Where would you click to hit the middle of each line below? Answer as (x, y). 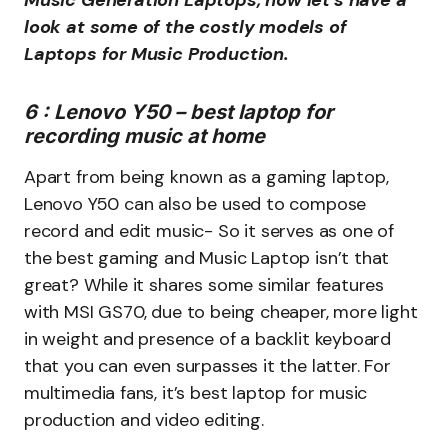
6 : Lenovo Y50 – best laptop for (178, 112)
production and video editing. (144, 420)
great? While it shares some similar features (204, 285)
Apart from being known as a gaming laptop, (206, 177)
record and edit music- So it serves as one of (209, 231)
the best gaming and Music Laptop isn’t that (207, 258)
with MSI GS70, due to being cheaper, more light (221, 312)
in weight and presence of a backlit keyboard (208, 339)
